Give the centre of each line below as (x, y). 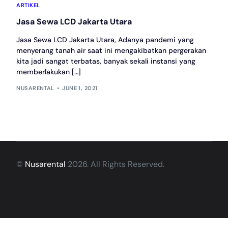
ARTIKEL (28, 5)
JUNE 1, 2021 (80, 88)
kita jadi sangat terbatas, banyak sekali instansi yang (106, 61)
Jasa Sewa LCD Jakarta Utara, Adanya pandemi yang (105, 39)
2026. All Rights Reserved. (115, 164)
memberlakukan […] (49, 72)
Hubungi (114, 203)
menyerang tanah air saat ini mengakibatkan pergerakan (111, 50)
